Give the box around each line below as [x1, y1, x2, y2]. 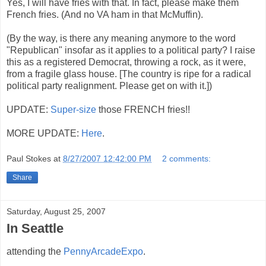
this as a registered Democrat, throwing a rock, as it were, [7, 56, 246, 67]
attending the [7, 246, 64, 257]
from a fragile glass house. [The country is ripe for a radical [7, 68, 251, 79]
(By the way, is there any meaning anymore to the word [7, 33, 236, 43]
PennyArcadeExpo [64, 246, 143, 257]
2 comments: [162, 154, 211, 164]
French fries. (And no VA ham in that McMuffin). [7, 9, 203, 20]
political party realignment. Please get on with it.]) [7, 80, 212, 91]
